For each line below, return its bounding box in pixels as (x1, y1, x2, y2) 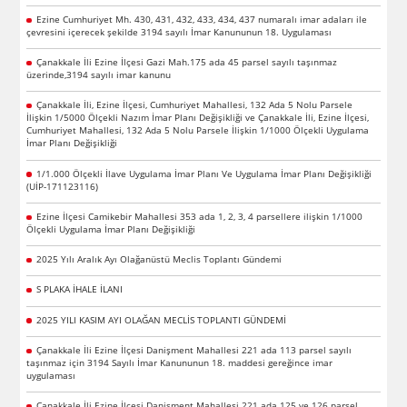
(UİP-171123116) (26, 179, 99, 193)
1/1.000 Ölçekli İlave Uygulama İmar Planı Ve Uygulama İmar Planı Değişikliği (35, 166, 372, 180)
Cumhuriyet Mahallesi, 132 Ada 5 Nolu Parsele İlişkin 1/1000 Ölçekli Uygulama (26, 124, 370, 137)
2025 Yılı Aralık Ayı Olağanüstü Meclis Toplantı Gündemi (35, 253, 282, 266)
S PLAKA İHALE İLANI (35, 283, 123, 296)
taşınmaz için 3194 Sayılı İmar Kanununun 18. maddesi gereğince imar (26, 355, 333, 369)
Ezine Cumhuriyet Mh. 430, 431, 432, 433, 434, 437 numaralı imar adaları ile (35, 12, 367, 25)
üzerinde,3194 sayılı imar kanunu (26, 68, 172, 82)
